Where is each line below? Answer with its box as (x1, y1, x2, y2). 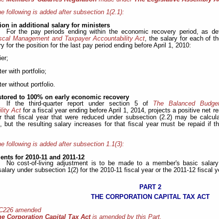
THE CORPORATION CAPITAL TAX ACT (91, 193, 210, 201)
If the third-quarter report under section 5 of (6, 100, 153, 108)
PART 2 (139, 183, 162, 191)
